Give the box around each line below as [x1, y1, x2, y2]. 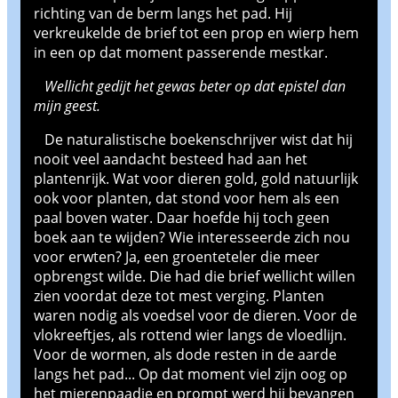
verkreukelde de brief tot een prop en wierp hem [34, 22, 359, 43]
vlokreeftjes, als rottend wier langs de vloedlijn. [34, 324, 346, 345]
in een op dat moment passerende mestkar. [34, 42, 328, 62]
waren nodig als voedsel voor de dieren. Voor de [34, 305, 357, 325]
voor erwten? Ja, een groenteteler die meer [34, 246, 320, 267]
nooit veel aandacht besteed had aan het [34, 148, 307, 169]
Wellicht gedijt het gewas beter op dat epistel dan [44, 76, 346, 96]
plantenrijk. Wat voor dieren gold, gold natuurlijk [34, 168, 358, 188]
